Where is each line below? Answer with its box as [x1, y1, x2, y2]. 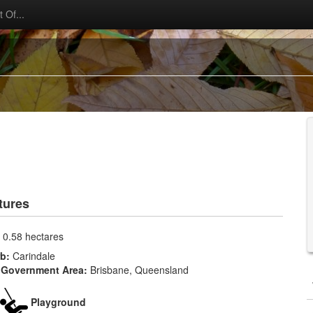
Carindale [13, 249, 55, 263]
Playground [31, 295, 86, 309]
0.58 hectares [3, 229, 64, 243]
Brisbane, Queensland [90, 263, 189, 277]
